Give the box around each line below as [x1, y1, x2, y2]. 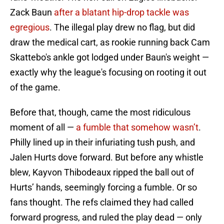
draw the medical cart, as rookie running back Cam [10, 37, 210, 48]
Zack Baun [10, 7, 54, 18]
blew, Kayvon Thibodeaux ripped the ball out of [10, 167, 194, 178]
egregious [10, 22, 49, 33]
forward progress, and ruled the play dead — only [10, 212, 202, 223]
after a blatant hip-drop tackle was [54, 7, 189, 18]
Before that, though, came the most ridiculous [10, 107, 190, 118]
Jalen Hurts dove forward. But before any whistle [10, 152, 203, 163]
